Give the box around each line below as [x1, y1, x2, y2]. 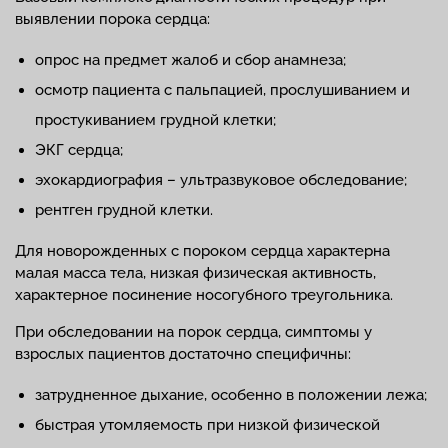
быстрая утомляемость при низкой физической [35, 416, 380, 435]
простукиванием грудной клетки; [35, 111, 276, 130]
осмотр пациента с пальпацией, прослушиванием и [35, 81, 410, 100]
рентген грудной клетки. [35, 201, 213, 220]
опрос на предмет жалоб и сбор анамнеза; [35, 51, 346, 70]
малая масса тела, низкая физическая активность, [15, 264, 376, 283]
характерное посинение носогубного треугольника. [15, 286, 393, 305]
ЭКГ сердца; [35, 141, 123, 160]
